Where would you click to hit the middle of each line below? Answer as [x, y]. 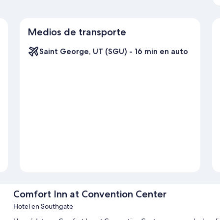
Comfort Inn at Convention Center [90, 194]
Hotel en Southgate [43, 206]
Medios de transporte [77, 32]
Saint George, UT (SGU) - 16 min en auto [114, 52]
